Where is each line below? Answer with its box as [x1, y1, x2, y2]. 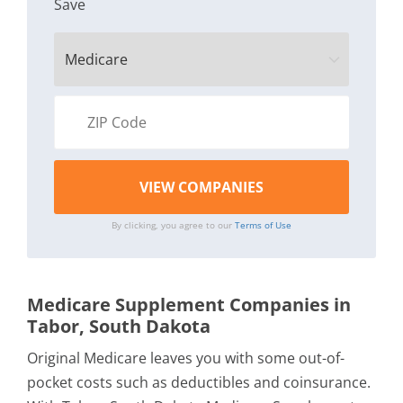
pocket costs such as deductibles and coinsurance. [27, 372, 371, 392]
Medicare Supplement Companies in [27, 292, 351, 317]
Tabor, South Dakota [27, 314, 210, 338]
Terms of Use [235, 219, 291, 231]
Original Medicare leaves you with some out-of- [27, 348, 345, 368]
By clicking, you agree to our [112, 219, 235, 231]
